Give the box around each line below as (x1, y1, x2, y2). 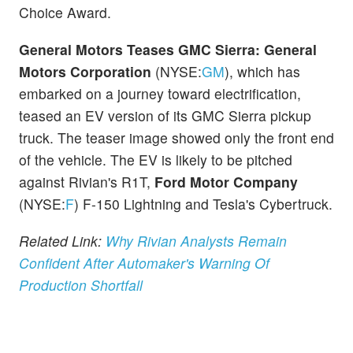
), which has (225, 61, 300, 82)
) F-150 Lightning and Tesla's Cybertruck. (74, 194, 333, 214)
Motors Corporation (19, 61, 155, 82)
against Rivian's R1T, (19, 172, 154, 192)
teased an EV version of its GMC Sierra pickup (19, 106, 311, 126)
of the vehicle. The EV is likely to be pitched (19, 150, 292, 170)
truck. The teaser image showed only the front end (19, 128, 334, 148)
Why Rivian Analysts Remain (106, 231, 287, 251)
